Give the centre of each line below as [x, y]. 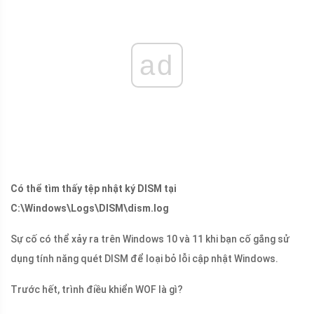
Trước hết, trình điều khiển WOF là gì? [97, 290]
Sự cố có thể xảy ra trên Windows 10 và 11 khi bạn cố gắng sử [150, 239]
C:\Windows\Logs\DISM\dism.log [90, 209]
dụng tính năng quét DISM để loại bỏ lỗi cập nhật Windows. [144, 259]
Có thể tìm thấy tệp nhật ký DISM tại [94, 189]
